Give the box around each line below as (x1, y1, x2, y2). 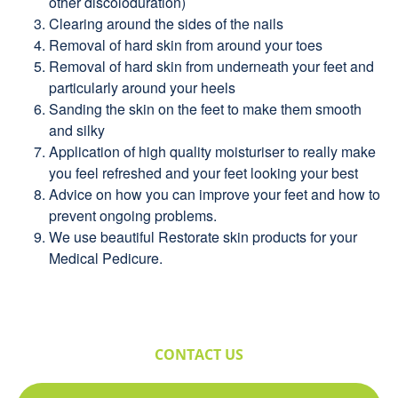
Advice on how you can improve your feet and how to (49, 183, 380, 204)
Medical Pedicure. (49, 247, 163, 268)
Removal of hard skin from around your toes (49, 34, 322, 55)
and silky (49, 119, 105, 140)
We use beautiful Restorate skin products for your (49, 226, 357, 247)
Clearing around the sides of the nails (49, 12, 283, 34)
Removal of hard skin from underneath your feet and (49, 55, 374, 76)
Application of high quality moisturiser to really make (49, 140, 376, 162)
